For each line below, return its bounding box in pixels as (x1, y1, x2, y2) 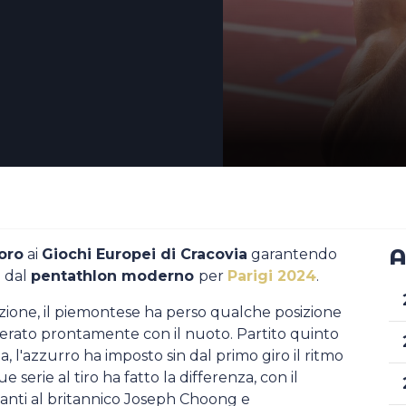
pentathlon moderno (31, 267, 198, 285)
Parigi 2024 (227, 267, 316, 285)
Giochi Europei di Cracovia (42, 246, 247, 263)
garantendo (247, 246, 337, 263)
